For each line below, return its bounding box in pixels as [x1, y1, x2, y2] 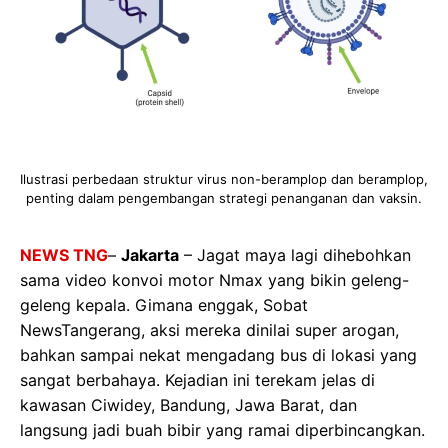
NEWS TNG [20, 244, 108, 265]
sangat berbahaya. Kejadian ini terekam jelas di [20, 369, 375, 390]
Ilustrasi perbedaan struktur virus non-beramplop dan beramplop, [20, 170, 428, 187]
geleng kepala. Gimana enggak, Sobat [20, 294, 308, 315]
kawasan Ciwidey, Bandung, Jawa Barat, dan [20, 394, 357, 415]
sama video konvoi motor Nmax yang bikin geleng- [20, 269, 409, 290]
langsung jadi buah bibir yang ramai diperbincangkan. [20, 419, 425, 440]
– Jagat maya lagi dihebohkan [179, 244, 411, 265]
